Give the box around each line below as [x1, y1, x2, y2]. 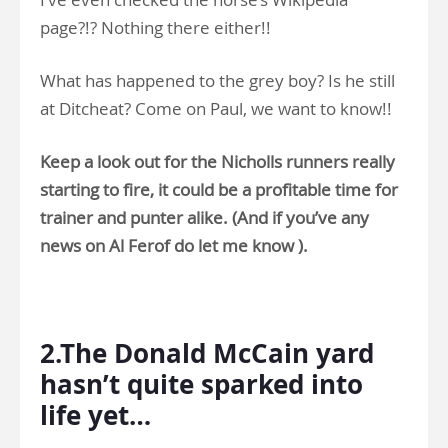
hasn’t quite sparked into [40, 366, 363, 403]
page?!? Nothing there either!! [40, 16, 271, 40]
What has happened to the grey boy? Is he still [40, 69, 395, 93]
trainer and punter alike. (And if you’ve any [40, 206, 369, 230]
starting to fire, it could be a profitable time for [40, 178, 398, 202]
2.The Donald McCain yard [40, 335, 374, 372]
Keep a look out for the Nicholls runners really [40, 150, 395, 174]
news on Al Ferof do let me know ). [40, 234, 308, 258]
